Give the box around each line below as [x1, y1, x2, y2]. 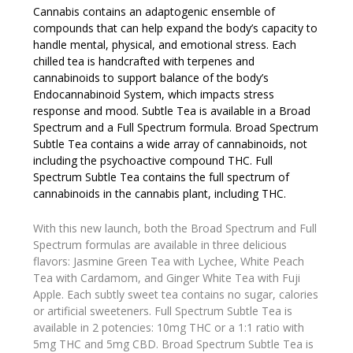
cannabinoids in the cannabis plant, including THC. [33, 186, 287, 202]
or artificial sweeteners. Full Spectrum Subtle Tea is [33, 303, 293, 318]
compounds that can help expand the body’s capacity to [33, 20, 318, 36]
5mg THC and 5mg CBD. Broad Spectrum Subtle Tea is [33, 336, 314, 351]
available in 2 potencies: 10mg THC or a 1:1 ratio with [33, 319, 305, 335]
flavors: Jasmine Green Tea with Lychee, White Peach [33, 253, 305, 269]
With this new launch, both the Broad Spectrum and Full [33, 220, 318, 236]
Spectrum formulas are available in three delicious [33, 236, 288, 252]
